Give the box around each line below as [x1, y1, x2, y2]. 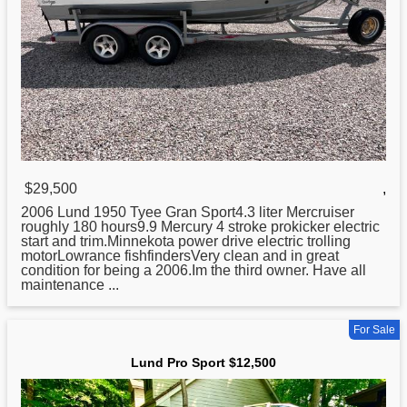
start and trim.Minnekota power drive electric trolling [21, 233, 351, 250]
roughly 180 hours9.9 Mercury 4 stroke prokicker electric [21, 219, 380, 235]
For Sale [353, 323, 395, 337]
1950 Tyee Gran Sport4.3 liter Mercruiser [90, 204, 354, 221]
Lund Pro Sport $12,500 [131, 355, 276, 371]
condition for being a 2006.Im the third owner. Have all [21, 263, 366, 279]
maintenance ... [21, 277, 119, 293]
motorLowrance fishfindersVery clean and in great [21, 248, 339, 264]
